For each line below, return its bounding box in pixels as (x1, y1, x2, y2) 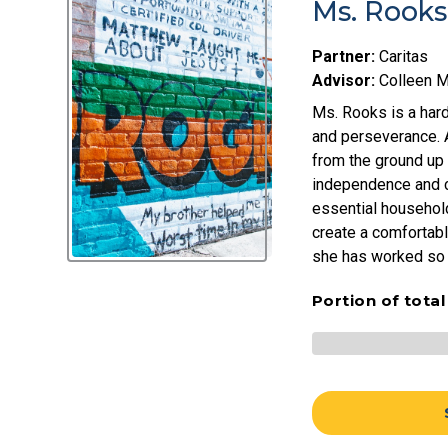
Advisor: (312, 71, 375, 91)
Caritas (375, 47, 428, 67)
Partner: (312, 47, 375, 67)
